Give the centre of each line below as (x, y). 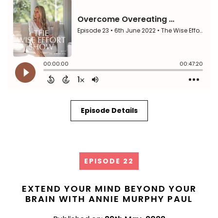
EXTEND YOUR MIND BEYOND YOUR (109, 188)
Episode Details (109, 110)
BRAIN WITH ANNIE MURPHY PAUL (109, 199)
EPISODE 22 (109, 161)
